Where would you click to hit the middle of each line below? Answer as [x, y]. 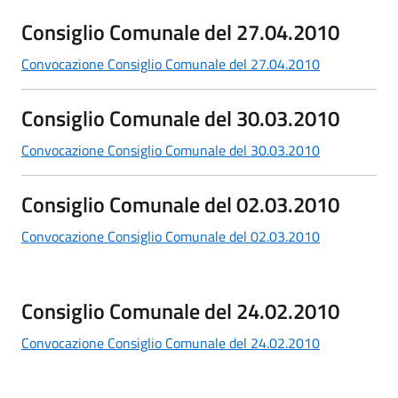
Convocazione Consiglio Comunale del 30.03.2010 [171, 150]
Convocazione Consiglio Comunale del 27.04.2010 [171, 64]
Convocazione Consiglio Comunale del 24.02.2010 [171, 342]
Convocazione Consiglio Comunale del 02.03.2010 [171, 236]
